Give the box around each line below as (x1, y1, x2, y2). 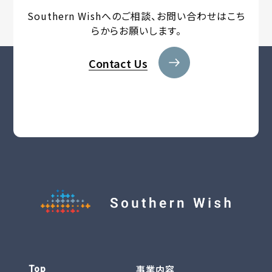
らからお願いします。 (90, 23, 182, 38)
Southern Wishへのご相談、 (27, 8, 157, 23)
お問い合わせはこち (156, 8, 245, 23)
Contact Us (88, 55, 148, 71)
